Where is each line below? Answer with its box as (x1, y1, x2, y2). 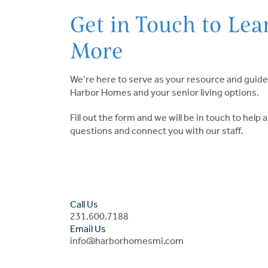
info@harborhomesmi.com (70, 234, 184, 246)
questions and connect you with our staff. (70, 124, 243, 136)
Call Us (70, 198, 98, 210)
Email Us (70, 223, 106, 234)
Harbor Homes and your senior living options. (70, 86, 259, 98)
